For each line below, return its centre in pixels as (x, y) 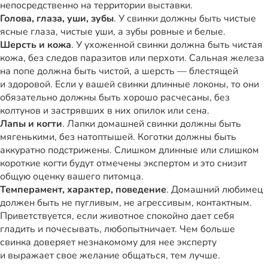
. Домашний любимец (215, 190)
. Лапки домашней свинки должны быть (152, 124)
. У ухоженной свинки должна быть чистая (167, 45)
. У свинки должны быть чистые (185, 19)
